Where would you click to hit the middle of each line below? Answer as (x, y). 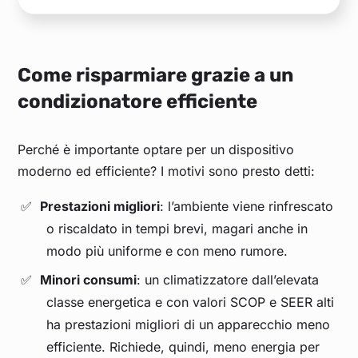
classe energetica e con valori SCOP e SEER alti (191, 302)
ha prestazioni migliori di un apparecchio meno (189, 325)
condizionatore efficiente (138, 102)
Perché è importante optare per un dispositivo (156, 150)
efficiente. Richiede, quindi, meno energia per (183, 347)
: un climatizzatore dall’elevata (228, 280)
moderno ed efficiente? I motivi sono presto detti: (167, 171)
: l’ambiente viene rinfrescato (247, 207)
